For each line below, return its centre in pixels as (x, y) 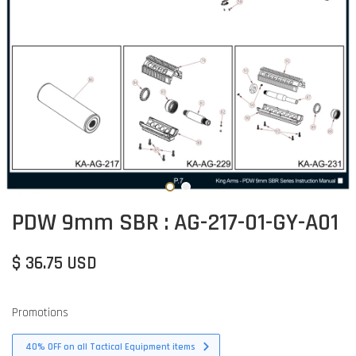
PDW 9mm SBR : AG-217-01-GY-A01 (175, 222)
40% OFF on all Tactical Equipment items (110, 346)
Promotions (40, 312)
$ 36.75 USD (54, 263)
